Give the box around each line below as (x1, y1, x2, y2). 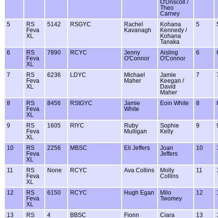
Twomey (160, 195, 182, 201)
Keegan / (160, 77, 184, 84)
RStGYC (70, 100, 92, 106)
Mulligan (124, 128, 147, 134)
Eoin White (160, 100, 189, 106)
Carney (160, 10, 180, 17)
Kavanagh (124, 27, 151, 33)
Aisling (160, 49, 178, 55)
